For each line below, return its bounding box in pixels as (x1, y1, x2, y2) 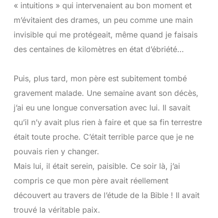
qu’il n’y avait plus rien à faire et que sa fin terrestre (13, 117, 202, 127)
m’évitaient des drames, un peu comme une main (13, 15, 193, 25)
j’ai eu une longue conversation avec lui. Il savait (13, 103, 190, 112)
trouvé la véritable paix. (13, 205, 100, 215)
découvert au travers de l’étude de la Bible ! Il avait (13, 190, 200, 200)
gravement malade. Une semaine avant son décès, (13, 88, 199, 98)
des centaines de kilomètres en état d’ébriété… (13, 44, 184, 54)
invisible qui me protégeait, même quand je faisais (13, 30, 198, 39)
